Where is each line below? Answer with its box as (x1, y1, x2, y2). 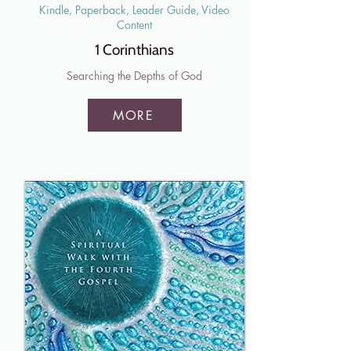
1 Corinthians (95, 41, 174, 59)
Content (117, 17, 152, 32)
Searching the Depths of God (67, 68, 202, 83)
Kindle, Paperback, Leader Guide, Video (39, 2, 230, 17)
